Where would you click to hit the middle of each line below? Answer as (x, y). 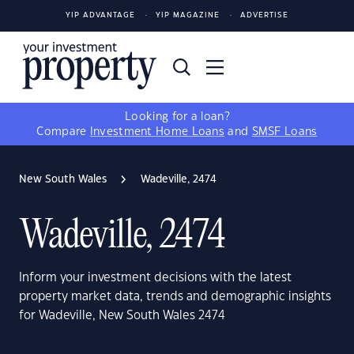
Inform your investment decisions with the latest (155, 278)
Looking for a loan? (177, 117)
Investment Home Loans (157, 132)
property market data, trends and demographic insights (175, 297)
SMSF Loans (284, 132)
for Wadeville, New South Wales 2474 (122, 316)
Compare (63, 132)
